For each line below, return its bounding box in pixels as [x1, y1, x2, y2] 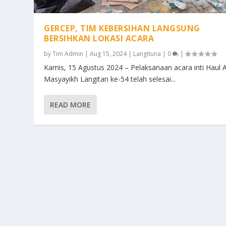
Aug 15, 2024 [90, 49, 127, 59]
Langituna [133, 49, 161, 59]
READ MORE [50, 100, 91, 110]
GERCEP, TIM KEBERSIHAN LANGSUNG [44, 23, 200, 34]
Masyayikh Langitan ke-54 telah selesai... [44, 74, 176, 84]
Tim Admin [52, 49, 84, 59]
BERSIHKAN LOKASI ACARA [44, 33, 154, 44]
